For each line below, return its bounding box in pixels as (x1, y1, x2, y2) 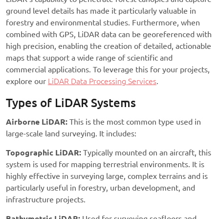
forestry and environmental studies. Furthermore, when (6, 18, 200, 27)
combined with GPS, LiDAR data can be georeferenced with (6, 30, 212, 39)
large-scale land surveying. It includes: (6, 129, 136, 138)
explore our (6, 77, 48, 86)
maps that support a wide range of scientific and (6, 53, 173, 63)
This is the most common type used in (67, 117, 201, 127)
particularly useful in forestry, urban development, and (6, 183, 195, 193)
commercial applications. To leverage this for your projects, (6, 65, 210, 74)
